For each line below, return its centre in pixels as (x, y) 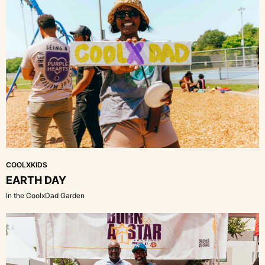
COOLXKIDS (27, 164)
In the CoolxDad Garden (45, 195)
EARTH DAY (36, 180)
